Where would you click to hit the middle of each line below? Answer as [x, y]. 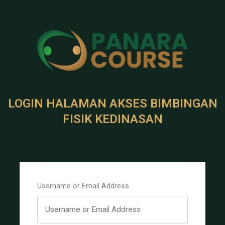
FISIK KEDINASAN [113, 119]
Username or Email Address [83, 186]
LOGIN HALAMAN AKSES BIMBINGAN [113, 103]
